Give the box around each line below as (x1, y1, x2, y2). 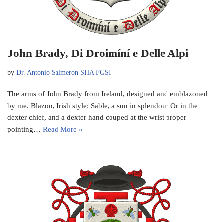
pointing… (7, 125, 43, 133)
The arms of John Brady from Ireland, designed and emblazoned (7, 89, 208, 98)
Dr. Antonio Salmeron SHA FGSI (16, 68, 111, 76)
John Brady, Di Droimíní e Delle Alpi (7, 47, 188, 59)
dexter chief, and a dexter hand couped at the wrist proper (7, 113, 186, 121)
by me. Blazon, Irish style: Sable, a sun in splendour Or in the (7, 101, 198, 110)
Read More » (43, 125, 83, 133)
